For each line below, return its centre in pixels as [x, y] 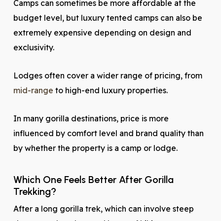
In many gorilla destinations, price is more [91, 118]
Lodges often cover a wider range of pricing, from [108, 75]
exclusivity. [34, 47]
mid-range [33, 90]
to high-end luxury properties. [110, 90]
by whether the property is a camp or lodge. [95, 148]
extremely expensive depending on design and [102, 33]
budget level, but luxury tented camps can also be [108, 18]
